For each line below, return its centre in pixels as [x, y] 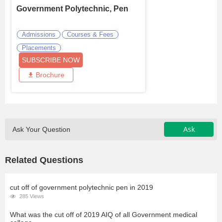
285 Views [31, 196]
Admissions [39, 35]
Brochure [50, 75]
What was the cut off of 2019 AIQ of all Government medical [104, 215]
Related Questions [44, 160]
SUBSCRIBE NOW [51, 60]
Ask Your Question [41, 130]
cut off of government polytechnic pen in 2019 [82, 188]
